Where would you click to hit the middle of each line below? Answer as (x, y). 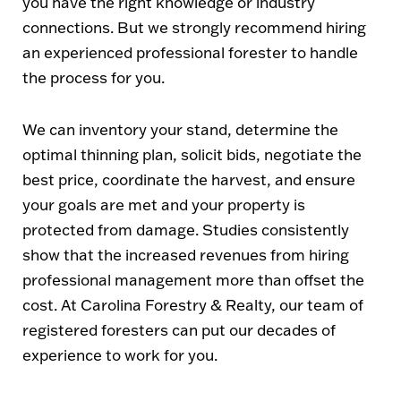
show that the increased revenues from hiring (186, 254)
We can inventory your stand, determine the (180, 129)
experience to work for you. (120, 354)
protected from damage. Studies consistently (186, 229)
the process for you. (94, 77)
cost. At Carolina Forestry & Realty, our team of (193, 304)
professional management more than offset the (193, 279)
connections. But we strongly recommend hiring (194, 27)
